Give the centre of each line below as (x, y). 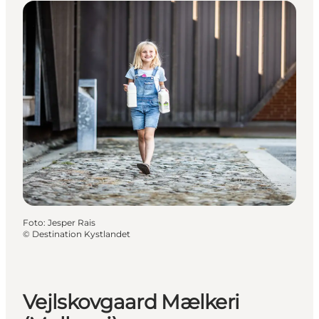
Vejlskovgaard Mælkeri (131, 302)
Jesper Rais (72, 222)
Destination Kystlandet (81, 234)
